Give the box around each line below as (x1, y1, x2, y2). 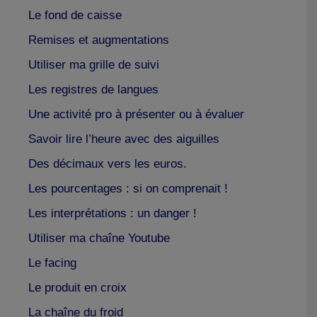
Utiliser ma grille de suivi (28, 57, 159, 71)
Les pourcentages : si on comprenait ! (28, 181, 228, 195)
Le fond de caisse (28, 8, 122, 22)
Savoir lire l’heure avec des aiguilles (28, 132, 219, 146)
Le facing (28, 255, 76, 270)
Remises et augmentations (28, 33, 169, 47)
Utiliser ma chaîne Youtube (28, 231, 170, 245)
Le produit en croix (28, 280, 127, 294)
